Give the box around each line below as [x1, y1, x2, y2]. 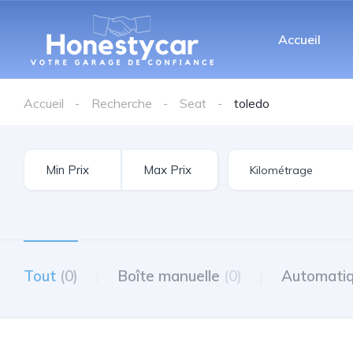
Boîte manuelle [117, 266, 224, 285]
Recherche [91, 95, 152, 111]
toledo [234, 95, 269, 111]
